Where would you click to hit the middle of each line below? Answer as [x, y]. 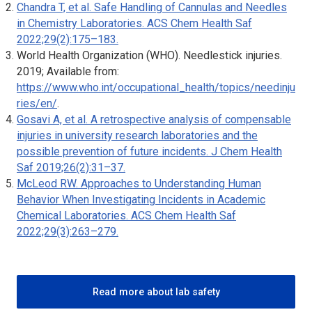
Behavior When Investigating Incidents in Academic [141, 199]
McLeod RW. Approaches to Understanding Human [139, 183]
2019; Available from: [68, 71]
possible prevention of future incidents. [114, 151]
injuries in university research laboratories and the [137, 135]
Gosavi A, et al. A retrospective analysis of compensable [154, 119]
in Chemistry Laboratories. [82, 23]
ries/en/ [37, 103]
